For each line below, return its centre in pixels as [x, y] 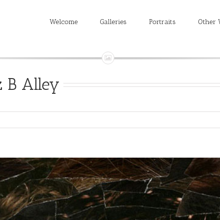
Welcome [63, 22]
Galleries [113, 22]
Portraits [162, 22]
